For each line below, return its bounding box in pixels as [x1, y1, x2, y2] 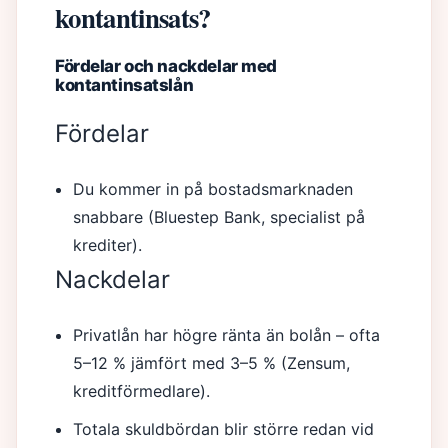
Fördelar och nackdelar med [55, 56, 277, 76]
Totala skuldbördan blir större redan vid [73, 419, 375, 439]
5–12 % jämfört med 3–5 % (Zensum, [73, 353, 351, 373]
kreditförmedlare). [73, 381, 211, 401]
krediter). [73, 235, 143, 255]
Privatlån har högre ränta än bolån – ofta [73, 325, 381, 345]
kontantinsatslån [55, 75, 194, 95]
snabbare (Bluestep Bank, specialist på [73, 207, 366, 227]
